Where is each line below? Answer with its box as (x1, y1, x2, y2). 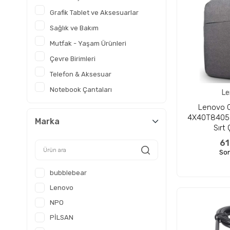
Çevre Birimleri (50, 55, 95, 63)
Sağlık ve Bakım (50, 24, 99, 32)
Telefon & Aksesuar (50, 70, 111, 78)
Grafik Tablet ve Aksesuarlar (50, 9, 139, 16)
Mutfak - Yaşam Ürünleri (50, 40, 126, 47)
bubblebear (50, 169, 87, 177)
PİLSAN (50, 214, 73, 221)
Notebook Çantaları (50, 86, 112, 93)
